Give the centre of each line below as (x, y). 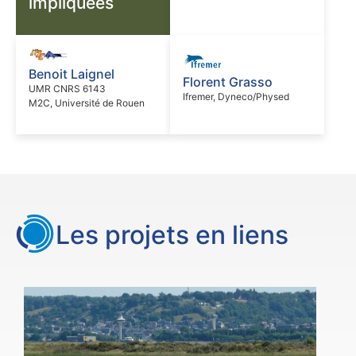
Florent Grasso (228, 81)
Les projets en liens (172, 235)
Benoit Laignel (72, 74)
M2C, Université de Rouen (87, 103)
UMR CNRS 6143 (67, 88)
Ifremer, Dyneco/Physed (236, 96)
